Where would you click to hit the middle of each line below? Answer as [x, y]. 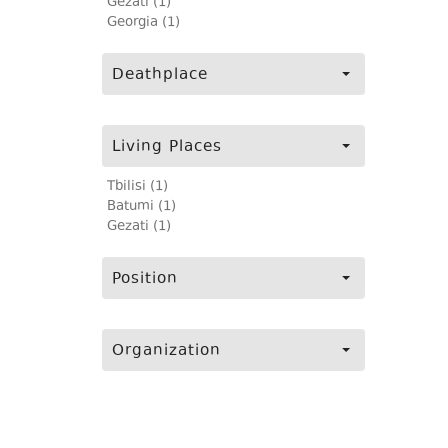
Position [145, 279]
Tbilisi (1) [137, 187]
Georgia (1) [143, 23]
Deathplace [160, 75]
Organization [166, 351]
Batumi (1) [141, 207]
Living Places [167, 147]
